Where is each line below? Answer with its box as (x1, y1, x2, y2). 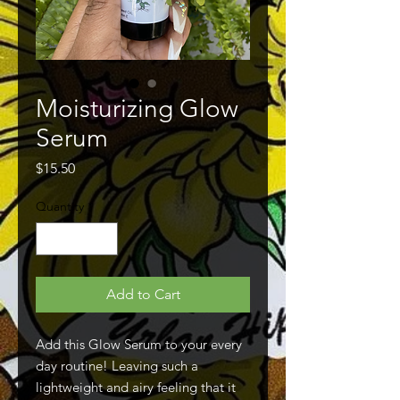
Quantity (36, 198, 84, 214)
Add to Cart (105, 286, 180, 303)
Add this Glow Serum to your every (36, 336, 242, 353)
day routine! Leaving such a (36, 357, 198, 374)
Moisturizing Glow (36, 94, 238, 123)
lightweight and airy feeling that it (36, 379, 236, 396)
